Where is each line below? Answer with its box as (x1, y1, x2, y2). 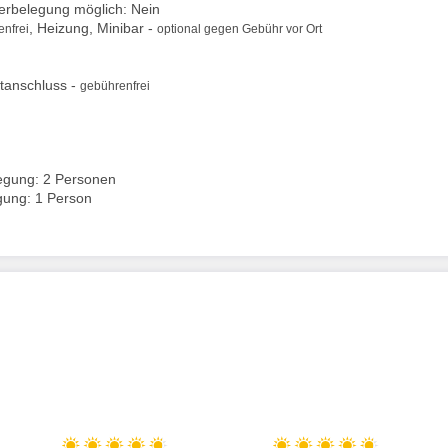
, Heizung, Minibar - (29, 19, 157, 36)
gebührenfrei (80, 78, 150, 93)
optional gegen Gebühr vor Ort (157, 21, 322, 36)
